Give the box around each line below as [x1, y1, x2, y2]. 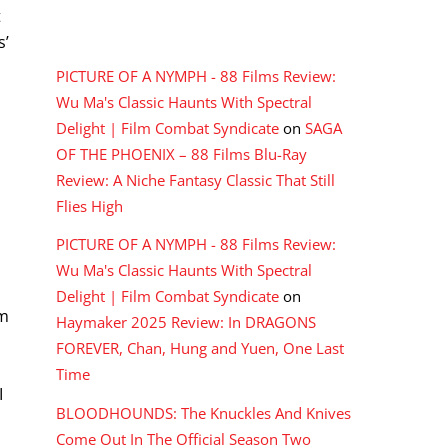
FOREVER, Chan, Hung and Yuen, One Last [56, 338, 344, 359]
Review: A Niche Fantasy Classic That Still [56, 170, 335, 191]
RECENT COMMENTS [56, 21, 234, 42]
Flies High [56, 196, 123, 217]
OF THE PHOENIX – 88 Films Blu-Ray [56, 144, 307, 165]
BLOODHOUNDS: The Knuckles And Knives [56, 402, 351, 423]
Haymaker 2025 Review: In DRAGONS [56, 312, 316, 333]
